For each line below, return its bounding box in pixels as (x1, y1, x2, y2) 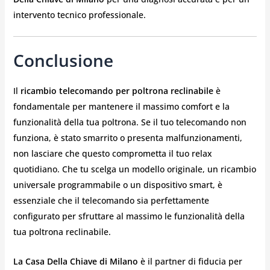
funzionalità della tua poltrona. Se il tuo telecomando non (13, 116, 246, 128)
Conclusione (13, 49, 113, 72)
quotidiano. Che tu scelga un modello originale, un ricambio (13, 163, 256, 175)
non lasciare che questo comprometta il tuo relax (13, 148, 212, 160)
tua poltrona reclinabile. (13, 226, 111, 238)
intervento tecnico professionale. (13, 9, 146, 21)
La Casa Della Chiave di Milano (13, 255, 138, 267)
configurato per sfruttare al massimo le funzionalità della (13, 210, 245, 222)
